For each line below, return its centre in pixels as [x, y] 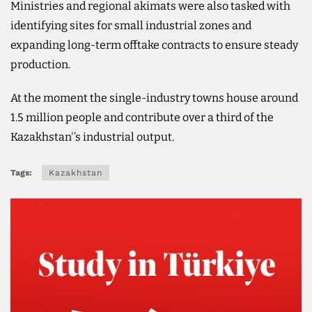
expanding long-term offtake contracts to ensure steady [154, 45]
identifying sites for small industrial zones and [131, 25]
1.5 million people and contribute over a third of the [142, 117]
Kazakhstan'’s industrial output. [92, 136]
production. [40, 64]
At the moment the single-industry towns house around [154, 97]
